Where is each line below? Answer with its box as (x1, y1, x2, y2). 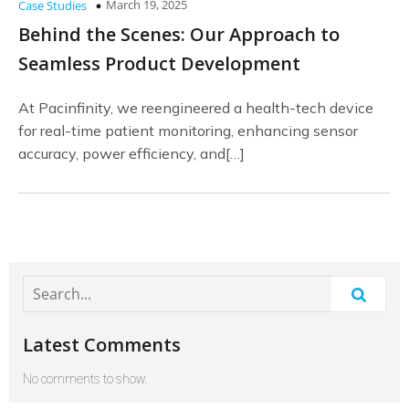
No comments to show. (23, 372, 148, 386)
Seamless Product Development (18, 51, 300, 76)
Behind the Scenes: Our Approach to (18, 22, 340, 47)
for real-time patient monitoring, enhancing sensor (18, 121, 358, 140)
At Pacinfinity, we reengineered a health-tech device (18, 99, 373, 117)
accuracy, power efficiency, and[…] (18, 144, 245, 163)
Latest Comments (23, 332, 181, 357)
